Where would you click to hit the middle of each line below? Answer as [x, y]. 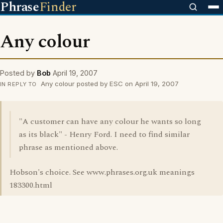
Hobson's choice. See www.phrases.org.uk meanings [102, 172]
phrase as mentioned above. [68, 147]
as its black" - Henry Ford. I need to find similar [104, 134]
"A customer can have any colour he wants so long [110, 121]
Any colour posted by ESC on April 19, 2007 [109, 84]
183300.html [31, 185]
